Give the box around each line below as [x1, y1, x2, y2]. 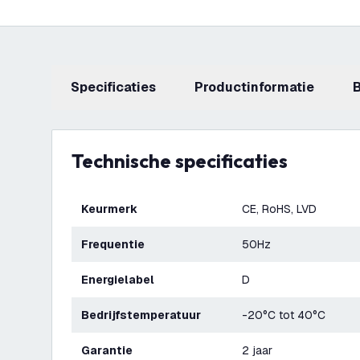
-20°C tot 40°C [242, 308, 325, 322]
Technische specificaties [82, 149, 288, 173]
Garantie [90, 343, 133, 358]
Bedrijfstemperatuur [89, 308, 201, 322]
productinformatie [203, 79, 314, 96]
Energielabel [88, 272, 154, 287]
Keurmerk [88, 202, 137, 216]
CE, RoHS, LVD [242, 202, 317, 216]
